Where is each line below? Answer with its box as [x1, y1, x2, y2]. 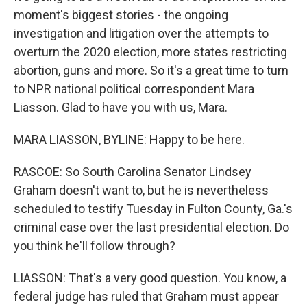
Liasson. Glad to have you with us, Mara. [14, 100, 228, 114]
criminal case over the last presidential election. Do [14, 220, 289, 234]
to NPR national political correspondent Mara [14, 82, 254, 96]
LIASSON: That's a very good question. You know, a [14, 271, 286, 285]
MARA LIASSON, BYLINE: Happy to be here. [14, 132, 245, 147]
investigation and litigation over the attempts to [14, 26, 269, 40]
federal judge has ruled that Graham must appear [14, 289, 279, 304]
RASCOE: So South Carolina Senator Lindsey [14, 164, 251, 179]
